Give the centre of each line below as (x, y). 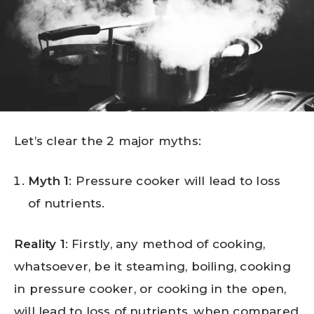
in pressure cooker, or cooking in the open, (150, 288)
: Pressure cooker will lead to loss (175, 181)
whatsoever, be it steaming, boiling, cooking (152, 266)
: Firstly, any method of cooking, (165, 244)
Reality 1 (40, 244)
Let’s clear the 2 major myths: (108, 141)
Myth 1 (49, 181)
